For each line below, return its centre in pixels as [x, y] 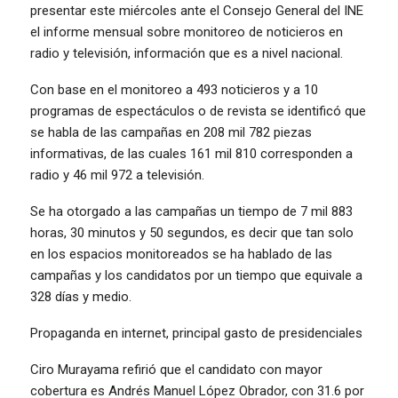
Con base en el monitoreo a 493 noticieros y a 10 [174, 89]
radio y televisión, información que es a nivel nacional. [187, 53]
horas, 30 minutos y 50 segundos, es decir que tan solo [192, 232]
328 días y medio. [81, 296]
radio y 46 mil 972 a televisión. [117, 175]
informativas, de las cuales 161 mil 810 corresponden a [191, 153]
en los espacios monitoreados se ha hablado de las [181, 254]
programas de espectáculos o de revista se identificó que [198, 111]
